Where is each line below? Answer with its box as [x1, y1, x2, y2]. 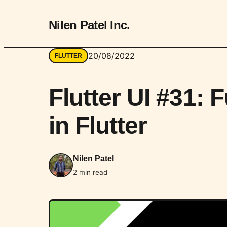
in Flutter [49, 111, 147, 139]
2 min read [73, 168, 107, 176]
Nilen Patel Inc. [49, 18, 130, 32]
